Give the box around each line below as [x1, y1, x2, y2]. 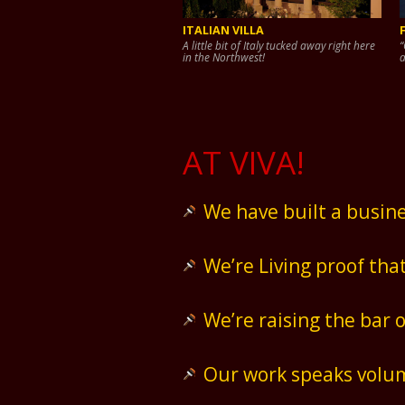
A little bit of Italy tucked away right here [183, 37, 375, 52]
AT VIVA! [183, 140, 305, 184]
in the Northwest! [183, 49, 265, 64]
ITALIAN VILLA [183, 22, 264, 38]
